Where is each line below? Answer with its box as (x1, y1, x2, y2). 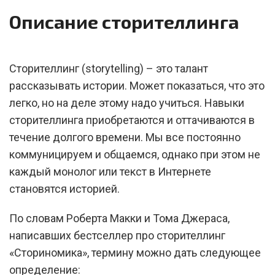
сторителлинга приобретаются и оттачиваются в (9, 114, 255, 126)
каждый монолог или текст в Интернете (9, 165, 211, 178)
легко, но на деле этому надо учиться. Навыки (9, 96, 244, 109)
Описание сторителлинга (9, 10, 239, 33)
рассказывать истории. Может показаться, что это (9, 79, 265, 92)
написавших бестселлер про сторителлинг (9, 229, 225, 242)
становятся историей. (9, 182, 120, 195)
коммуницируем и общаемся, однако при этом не (9, 148, 260, 161)
